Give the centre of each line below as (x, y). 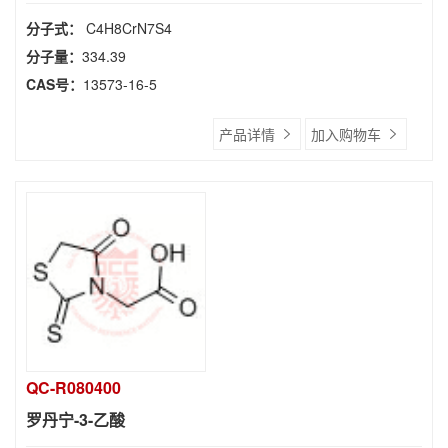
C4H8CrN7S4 (129, 28)
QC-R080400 (73, 387)
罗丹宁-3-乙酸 (75, 419)
